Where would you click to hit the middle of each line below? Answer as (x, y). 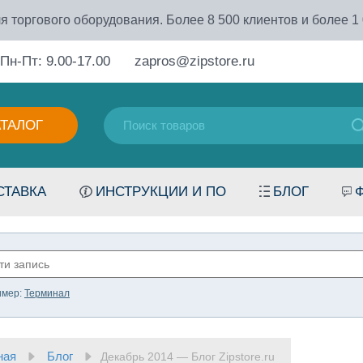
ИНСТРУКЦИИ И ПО (161, 192)
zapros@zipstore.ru (194, 61)
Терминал (47, 293)
